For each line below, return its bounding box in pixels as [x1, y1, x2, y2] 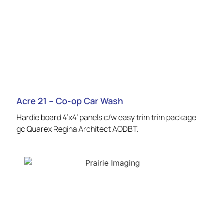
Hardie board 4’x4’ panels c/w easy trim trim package [16, 111, 196, 123]
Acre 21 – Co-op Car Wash [16, 94, 123, 107]
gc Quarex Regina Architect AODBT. [16, 123, 139, 134]
